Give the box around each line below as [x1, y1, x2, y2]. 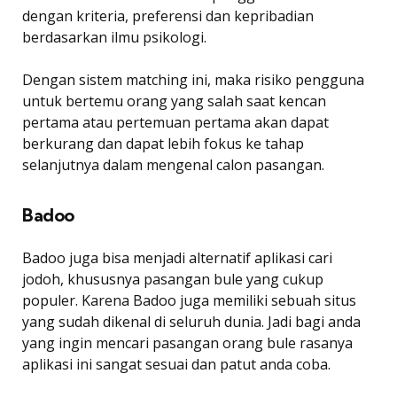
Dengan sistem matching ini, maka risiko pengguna [22, 69, 364, 90]
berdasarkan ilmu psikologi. [22, 27, 206, 47]
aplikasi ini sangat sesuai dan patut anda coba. [22, 354, 331, 374]
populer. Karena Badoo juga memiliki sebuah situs [22, 290, 356, 310]
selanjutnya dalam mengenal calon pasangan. [22, 154, 324, 175]
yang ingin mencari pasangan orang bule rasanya [22, 332, 353, 353]
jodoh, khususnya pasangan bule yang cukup [22, 269, 323, 289]
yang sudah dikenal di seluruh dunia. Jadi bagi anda [22, 311, 361, 331]
